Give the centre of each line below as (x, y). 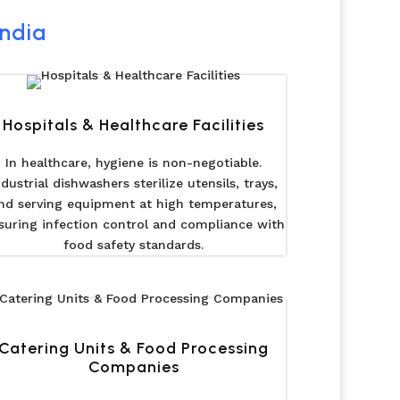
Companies (133, 367)
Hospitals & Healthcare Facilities (134, 125)
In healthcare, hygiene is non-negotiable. (134, 162)
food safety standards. (134, 244)
